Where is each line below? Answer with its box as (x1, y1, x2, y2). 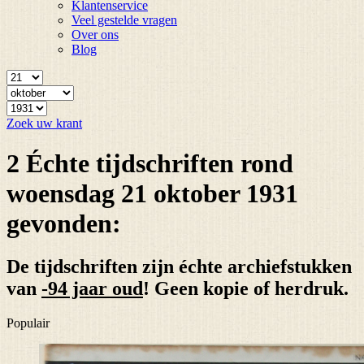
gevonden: (6, 208, 121, 238)
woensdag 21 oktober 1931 (6, 178, 298, 208)
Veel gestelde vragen (71, 13, 177, 28)
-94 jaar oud (41, 278, 143, 300)
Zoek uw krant (6, 116, 82, 131)
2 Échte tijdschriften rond (6, 148, 293, 178)
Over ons (71, 28, 119, 42)
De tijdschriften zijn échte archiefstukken (6, 256, 352, 278)
